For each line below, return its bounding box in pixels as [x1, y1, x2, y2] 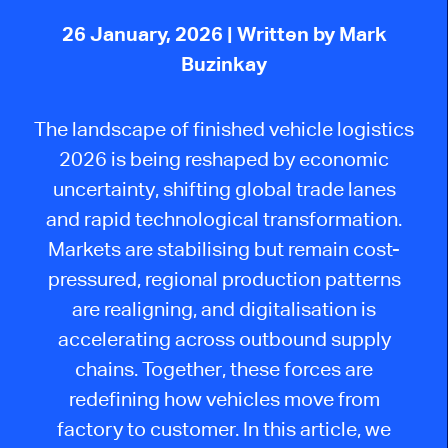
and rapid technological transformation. [46, 206, 402, 230]
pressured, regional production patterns [47, 266, 401, 290]
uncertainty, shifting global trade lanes [52, 176, 396, 200]
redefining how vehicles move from [68, 386, 380, 410]
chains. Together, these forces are [75, 356, 373, 380]
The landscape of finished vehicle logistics [34, 116, 414, 140]
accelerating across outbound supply [57, 326, 391, 350]
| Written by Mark [226, 22, 387, 46]
